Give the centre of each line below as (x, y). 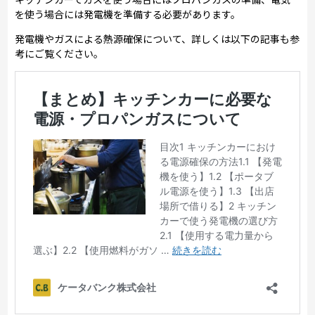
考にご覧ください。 (59, 53)
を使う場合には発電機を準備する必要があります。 (128, 14)
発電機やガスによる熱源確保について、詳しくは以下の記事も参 (157, 38)
